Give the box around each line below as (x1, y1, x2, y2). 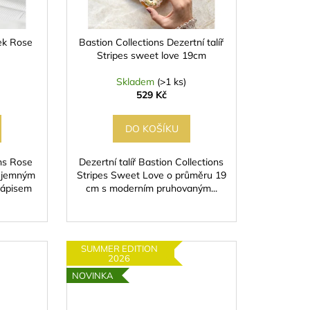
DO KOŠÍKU (125, 122, 179, 136)
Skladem (116, 75, 158, 89)
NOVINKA (71, 270, 113, 281)
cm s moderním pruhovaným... (85, 182, 217, 195)
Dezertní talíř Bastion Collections (79, 156, 224, 169)
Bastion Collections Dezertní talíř (79, 36, 224, 49)
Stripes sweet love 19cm (96, 49, 206, 62)
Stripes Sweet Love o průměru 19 (76, 169, 226, 182)
